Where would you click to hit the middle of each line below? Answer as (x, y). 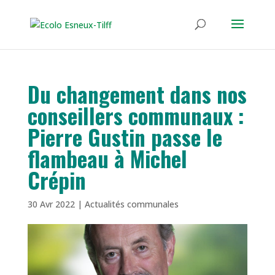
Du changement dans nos (137, 94)
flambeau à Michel (107, 158)
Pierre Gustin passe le (125, 137)
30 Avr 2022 (51, 204)
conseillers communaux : (136, 115)
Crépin (56, 180)
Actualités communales (131, 204)
